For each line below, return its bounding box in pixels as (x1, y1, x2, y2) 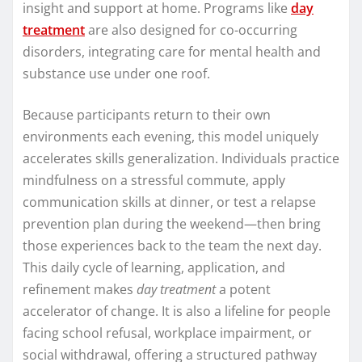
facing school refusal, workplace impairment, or (23, 323, 312, 342)
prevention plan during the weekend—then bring (23, 214, 321, 233)
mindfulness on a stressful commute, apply (23, 170, 285, 189)
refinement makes (23, 280, 137, 298)
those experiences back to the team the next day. (23, 236, 322, 255)
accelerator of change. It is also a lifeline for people (23, 301, 330, 320)
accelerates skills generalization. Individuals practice (23, 149, 339, 167)
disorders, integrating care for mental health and (23, 42, 321, 61)
